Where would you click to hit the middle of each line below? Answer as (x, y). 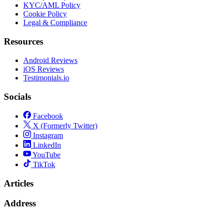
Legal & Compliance (55, 23)
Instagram (47, 136)
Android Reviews (50, 60)
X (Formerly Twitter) (64, 126)
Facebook (47, 116)
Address (20, 203)
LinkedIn (46, 145)
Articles (19, 184)
